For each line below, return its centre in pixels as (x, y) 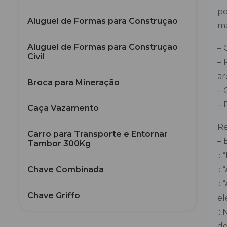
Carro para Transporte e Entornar (98, 134)
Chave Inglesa (57, 221)
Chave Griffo (54, 195)
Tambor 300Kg (59, 144)
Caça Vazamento (63, 108)
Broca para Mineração (73, 82)
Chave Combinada (66, 169)
